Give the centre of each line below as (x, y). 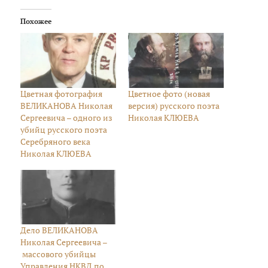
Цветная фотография (62, 93)
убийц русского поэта (64, 129)
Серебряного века (56, 141)
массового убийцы (58, 254)
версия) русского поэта (174, 105)
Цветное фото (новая (169, 93)
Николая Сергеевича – (64, 242)
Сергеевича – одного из (67, 117)
